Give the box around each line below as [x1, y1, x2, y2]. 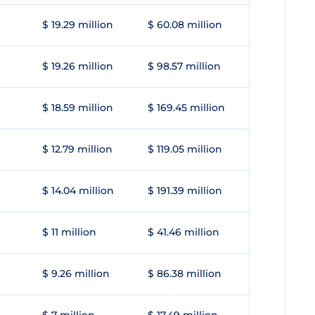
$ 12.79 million [42, 143, 112, 155]
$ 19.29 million [42, 18, 113, 31]
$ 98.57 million [148, 60, 221, 72]
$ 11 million [42, 226, 96, 238]
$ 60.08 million [148, 18, 222, 31]
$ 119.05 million [148, 143, 222, 155]
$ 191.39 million [148, 184, 222, 197]
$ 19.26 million [42, 60, 113, 72]
